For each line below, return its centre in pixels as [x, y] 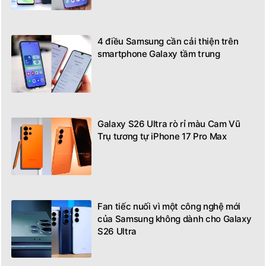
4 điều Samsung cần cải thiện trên [168, 42]
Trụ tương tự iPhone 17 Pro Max [162, 137]
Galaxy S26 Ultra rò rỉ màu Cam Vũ [169, 124]
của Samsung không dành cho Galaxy [175, 219]
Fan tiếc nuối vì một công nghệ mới [169, 207]
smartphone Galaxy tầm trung [159, 54]
